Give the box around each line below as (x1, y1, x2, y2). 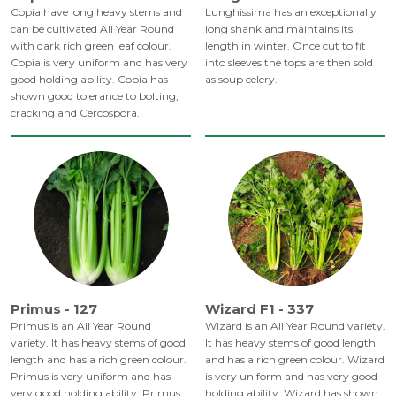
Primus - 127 (11, 301, 97, 318)
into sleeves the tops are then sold (205, 56, 373, 70)
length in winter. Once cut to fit (205, 39, 366, 53)
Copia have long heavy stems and (11, 5, 182, 19)
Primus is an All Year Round (11, 319, 151, 333)
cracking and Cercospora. (11, 106, 140, 120)
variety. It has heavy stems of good (11, 336, 186, 350)
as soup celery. (205, 72, 278, 87)
